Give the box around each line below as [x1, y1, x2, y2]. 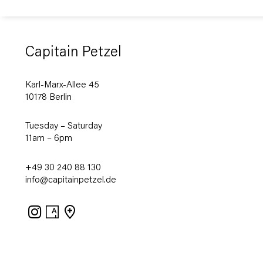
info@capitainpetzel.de [25, 176, 116, 186]
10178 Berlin [25, 93, 72, 102]
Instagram [43, 204, 84, 214]
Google [79, 229, 109, 238]
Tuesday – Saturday [25, 122, 102, 131]
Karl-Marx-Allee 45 [25, 80, 99, 90]
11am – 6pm [25, 134, 72, 144]
